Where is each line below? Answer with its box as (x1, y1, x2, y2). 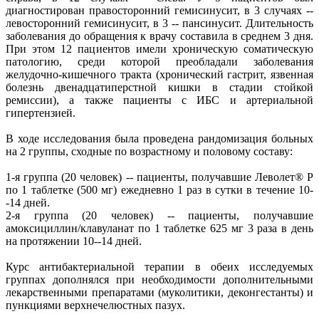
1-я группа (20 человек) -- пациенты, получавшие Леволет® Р (6, 170, 313, 183)
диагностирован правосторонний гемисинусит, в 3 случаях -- (6, 4, 313, 16)
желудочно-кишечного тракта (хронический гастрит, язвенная (6, 68, 313, 80)
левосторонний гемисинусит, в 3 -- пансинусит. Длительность (6, 16, 313, 29)
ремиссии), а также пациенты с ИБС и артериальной (6, 93, 313, 106)
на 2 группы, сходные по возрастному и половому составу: (6, 145, 293, 157)
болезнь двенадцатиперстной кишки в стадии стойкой (6, 80, 313, 93)
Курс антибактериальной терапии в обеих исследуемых (6, 260, 313, 273)
